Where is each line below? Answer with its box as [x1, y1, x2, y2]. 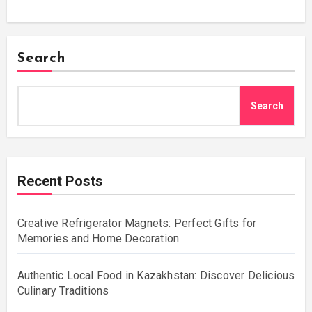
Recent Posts [17, 172, 103, 189]
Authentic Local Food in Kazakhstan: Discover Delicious [17, 268, 295, 282]
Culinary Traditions [17, 283, 109, 297]
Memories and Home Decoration [17, 231, 180, 245]
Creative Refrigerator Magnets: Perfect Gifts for [17, 216, 257, 230]
